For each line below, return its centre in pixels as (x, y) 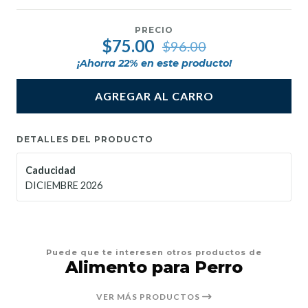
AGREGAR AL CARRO (154, 96)
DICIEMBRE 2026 (64, 185)
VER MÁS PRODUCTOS (149, 297)
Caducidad (51, 170)
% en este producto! (180, 63)
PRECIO (154, 30)
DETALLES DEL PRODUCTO (85, 139)
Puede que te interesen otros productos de (154, 252)
